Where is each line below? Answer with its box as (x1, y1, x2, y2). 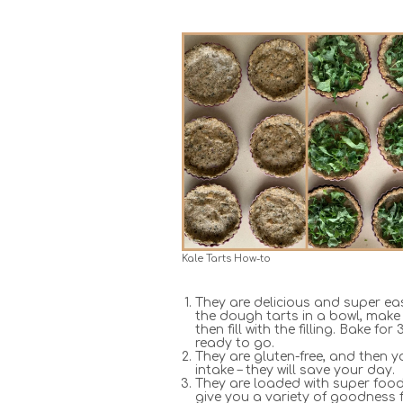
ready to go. (195, 336, 274, 351)
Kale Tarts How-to (182, 253, 271, 265)
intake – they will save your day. (195, 363, 395, 378)
